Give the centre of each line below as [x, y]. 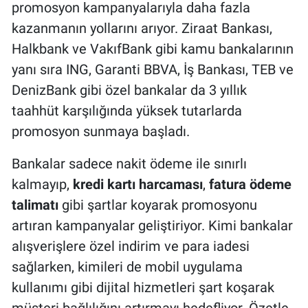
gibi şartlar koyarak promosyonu [158, 205]
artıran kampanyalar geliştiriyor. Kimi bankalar [152, 226]
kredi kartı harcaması [138, 185]
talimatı [35, 205]
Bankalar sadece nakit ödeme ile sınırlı [129, 164]
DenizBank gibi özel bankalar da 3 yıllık [129, 90]
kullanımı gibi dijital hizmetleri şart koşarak [143, 288]
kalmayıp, [42, 185]
